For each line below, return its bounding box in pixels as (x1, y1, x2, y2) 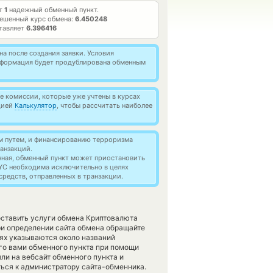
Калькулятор (15, 101, 57, 110)
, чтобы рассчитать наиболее (57, 101, 152, 110)
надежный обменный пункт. (7, 5, 99, 14)
